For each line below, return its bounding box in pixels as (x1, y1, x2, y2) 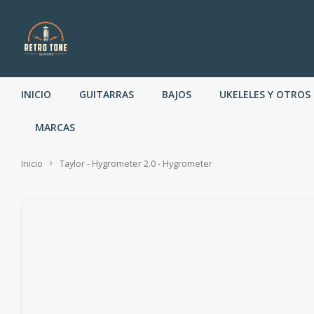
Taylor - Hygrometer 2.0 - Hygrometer (60, 158, 212, 170)
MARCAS (35, 120, 75, 134)
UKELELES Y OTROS (219, 87, 310, 101)
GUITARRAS (79, 87, 134, 101)
